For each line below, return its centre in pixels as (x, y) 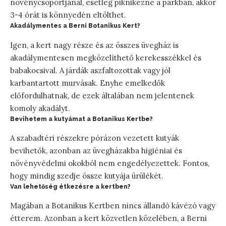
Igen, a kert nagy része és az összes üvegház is (94, 45)
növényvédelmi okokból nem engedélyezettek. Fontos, (110, 163)
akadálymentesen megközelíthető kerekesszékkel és (106, 58)
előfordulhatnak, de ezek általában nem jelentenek (102, 95)
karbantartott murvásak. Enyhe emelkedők (88, 83)
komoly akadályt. (40, 108)
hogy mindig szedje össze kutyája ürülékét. (87, 176)
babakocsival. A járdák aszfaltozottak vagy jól (90, 70)
